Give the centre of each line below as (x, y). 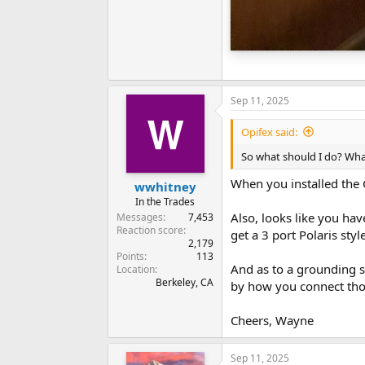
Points (130, 257)
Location (136, 270)
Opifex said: (269, 132)
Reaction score (150, 231)
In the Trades (165, 202)
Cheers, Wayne (272, 321)
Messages (140, 218)
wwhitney (165, 187)
